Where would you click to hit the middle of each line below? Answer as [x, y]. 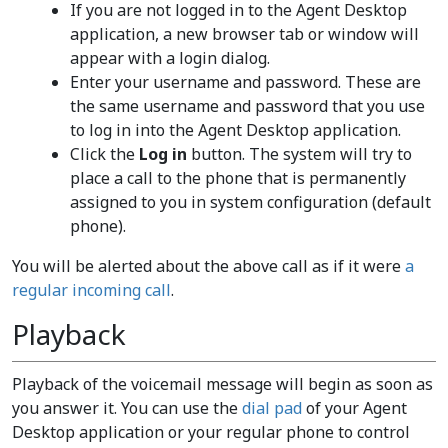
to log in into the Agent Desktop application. [235, 130]
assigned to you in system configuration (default [250, 202]
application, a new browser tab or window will [244, 34]
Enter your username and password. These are [245, 82]
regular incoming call [91, 290]
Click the [104, 154]
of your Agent [354, 408]
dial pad [272, 408]
